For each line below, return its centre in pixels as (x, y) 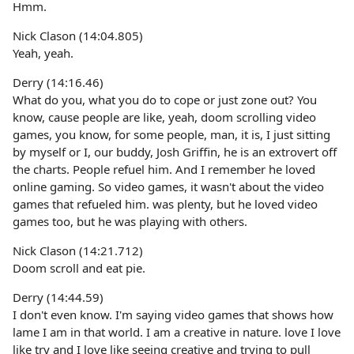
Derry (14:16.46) (58, 82)
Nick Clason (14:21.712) (78, 250)
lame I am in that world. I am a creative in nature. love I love (177, 332)
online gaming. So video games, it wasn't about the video (168, 186)
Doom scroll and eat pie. (79, 268)
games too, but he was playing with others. (130, 221)
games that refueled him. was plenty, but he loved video (165, 204)
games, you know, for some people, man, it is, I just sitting (171, 134)
